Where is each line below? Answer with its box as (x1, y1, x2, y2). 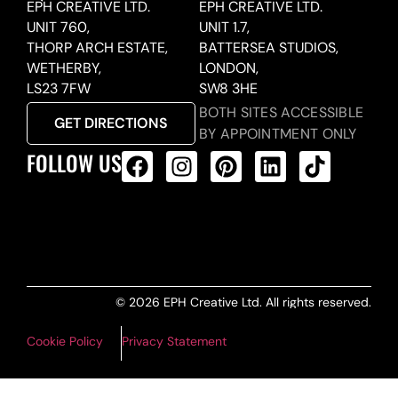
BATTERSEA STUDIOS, (199, 38, 338, 58)
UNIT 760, (27, 18, 90, 37)
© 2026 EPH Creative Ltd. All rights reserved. (115, 294, 371, 311)
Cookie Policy (27, 333, 103, 350)
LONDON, (199, 59, 259, 78)
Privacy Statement (122, 333, 227, 350)
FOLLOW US (27, 147, 122, 179)
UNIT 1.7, (199, 18, 250, 37)
